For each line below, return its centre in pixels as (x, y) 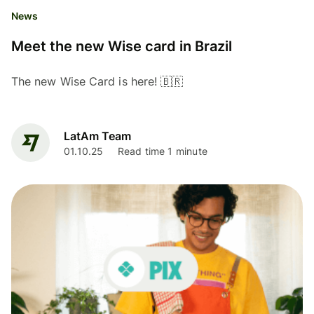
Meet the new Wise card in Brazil (122, 46)
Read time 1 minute (162, 151)
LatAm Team (97, 136)
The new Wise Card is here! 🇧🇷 (97, 81)
